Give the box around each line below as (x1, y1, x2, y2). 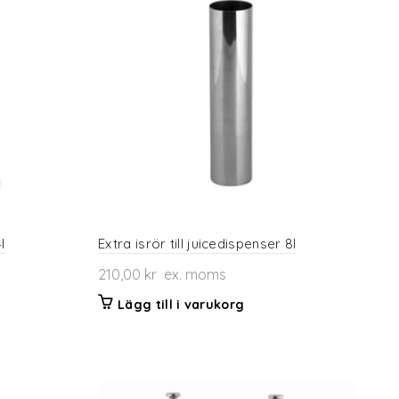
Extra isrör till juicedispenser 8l (98, 234, 297, 252)
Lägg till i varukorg (118, 296, 245, 313)
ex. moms (157, 265, 227, 283)
